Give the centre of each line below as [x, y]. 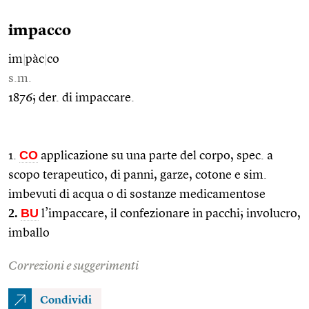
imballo [29, 233]
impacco [40, 31]
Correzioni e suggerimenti [73, 266]
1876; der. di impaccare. [71, 98]
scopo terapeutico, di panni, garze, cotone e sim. [138, 175]
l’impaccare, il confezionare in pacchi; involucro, [170, 213]
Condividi [66, 300]
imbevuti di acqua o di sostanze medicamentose [137, 194]
